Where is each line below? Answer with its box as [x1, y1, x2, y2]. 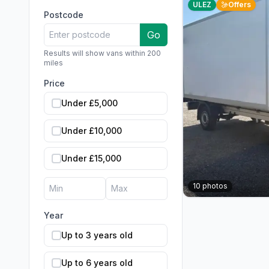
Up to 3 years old [61, 230, 133, 240]
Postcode [44, 10, 83, 20]
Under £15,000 [61, 153, 121, 163]
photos [201, 181, 228, 190]
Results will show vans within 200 [44, 49, 161, 58]
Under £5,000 [61, 98, 118, 108]
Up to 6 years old [61, 258, 133, 268]
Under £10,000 [61, 125, 122, 136]
